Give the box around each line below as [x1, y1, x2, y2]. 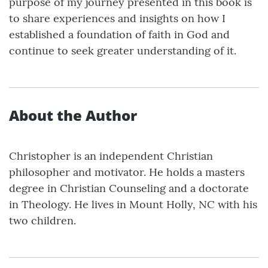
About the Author [9, 105, 137, 126]
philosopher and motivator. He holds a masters [9, 165, 245, 179]
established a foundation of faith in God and [9, 28, 230, 42]
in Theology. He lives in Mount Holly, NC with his [9, 197, 257, 212]
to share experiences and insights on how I [9, 11, 226, 26]
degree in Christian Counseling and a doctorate [9, 181, 249, 196]
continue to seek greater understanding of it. [9, 44, 236, 58]
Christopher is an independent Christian [9, 149, 213, 163]
